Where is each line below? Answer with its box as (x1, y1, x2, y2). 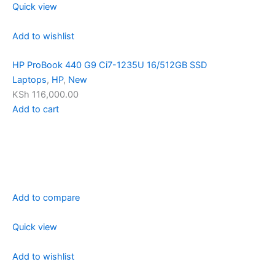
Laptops (12, 74, 47, 86)
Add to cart (12, 104, 59, 115)
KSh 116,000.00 (12, 89, 79, 101)
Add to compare (12, 192, 80, 204)
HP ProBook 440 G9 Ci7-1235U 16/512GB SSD (12, 60, 207, 71)
